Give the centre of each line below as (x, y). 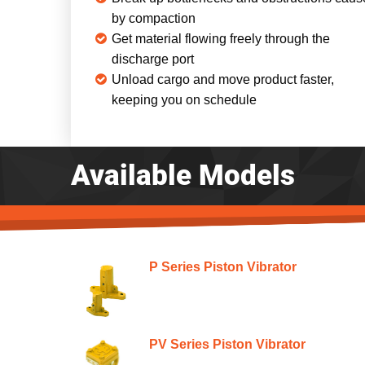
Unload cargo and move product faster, (223, 79)
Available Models (183, 175)
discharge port (153, 59)
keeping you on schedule (184, 99)
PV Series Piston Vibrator (228, 344)
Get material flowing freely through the (221, 38)
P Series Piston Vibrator (223, 266)
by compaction (154, 18)
